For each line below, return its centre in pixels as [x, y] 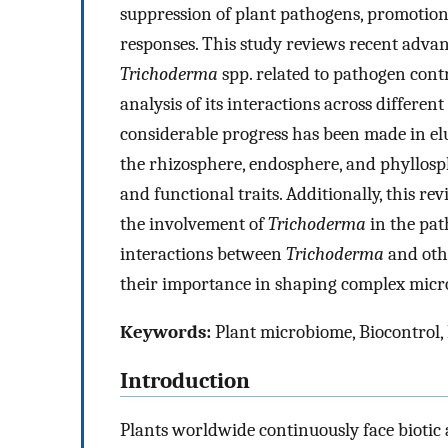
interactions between [203, 253]
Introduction [185, 381]
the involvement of [194, 223]
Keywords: [165, 332]
